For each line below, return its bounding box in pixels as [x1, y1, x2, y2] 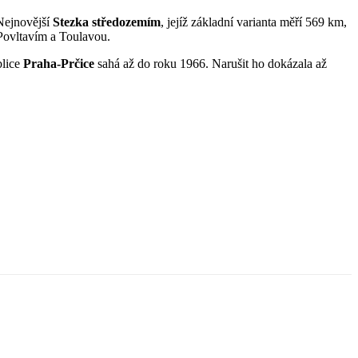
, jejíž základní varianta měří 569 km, [161, 14, 347, 29]
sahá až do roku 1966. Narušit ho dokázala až [94, 56, 327, 70]
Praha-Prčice [23, 56, 94, 70]
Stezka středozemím [53, 14, 161, 29]
